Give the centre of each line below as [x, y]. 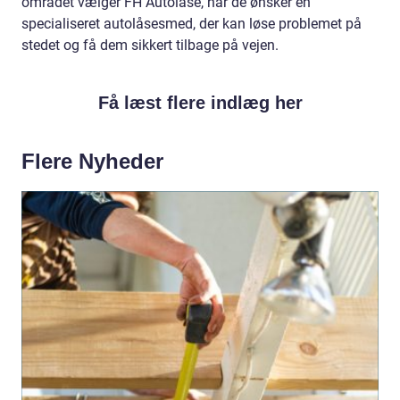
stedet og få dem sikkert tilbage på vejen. [150, 45]
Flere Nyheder [92, 161]
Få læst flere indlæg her [200, 103]
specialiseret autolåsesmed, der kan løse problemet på [192, 24]
